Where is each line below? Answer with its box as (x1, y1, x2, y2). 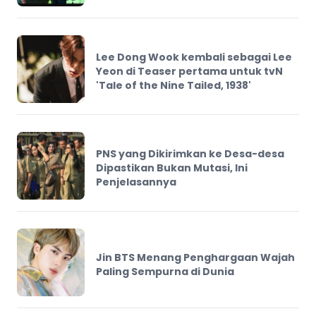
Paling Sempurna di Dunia (96, 265, 234, 279)
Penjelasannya (96, 175, 176, 190)
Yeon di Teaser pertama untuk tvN (96, 64, 283, 79)
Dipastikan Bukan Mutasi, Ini (96, 161, 248, 176)
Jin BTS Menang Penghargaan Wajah (96, 250, 295, 265)
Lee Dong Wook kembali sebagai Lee (96, 50, 292, 65)
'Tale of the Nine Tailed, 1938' (96, 78, 251, 93)
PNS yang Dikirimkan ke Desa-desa (96, 147, 284, 162)
